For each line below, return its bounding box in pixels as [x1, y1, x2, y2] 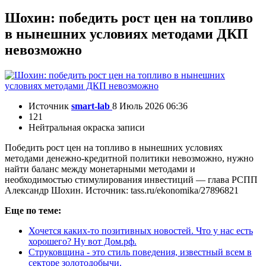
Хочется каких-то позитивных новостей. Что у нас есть [28, 225, 253, 236]
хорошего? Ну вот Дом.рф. [28, 236, 137, 246]
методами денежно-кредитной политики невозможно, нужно [5, 153, 254, 163]
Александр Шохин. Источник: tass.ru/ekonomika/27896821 [5, 185, 239, 195]
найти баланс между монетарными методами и [5, 163, 195, 174]
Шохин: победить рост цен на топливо [5, 9, 253, 26]
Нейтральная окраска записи [28, 122, 145, 132]
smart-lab [71, 100, 112, 111]
